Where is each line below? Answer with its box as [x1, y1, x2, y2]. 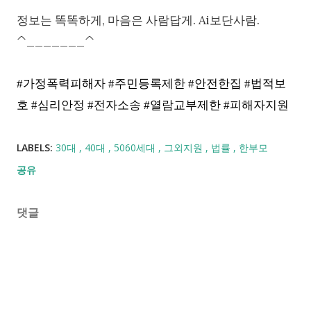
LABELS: [17, 141, 53, 155]
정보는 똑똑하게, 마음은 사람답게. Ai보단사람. [17, 12, 260, 28]
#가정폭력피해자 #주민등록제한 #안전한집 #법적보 [17, 77, 286, 91]
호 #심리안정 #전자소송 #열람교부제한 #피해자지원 [17, 99, 289, 112]
